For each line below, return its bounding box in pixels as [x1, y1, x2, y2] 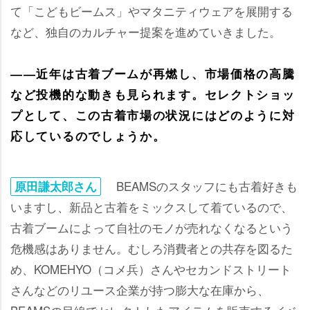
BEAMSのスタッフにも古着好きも [104, 176, 298, 194]
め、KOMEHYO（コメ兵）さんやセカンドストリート [10, 259, 291, 277]
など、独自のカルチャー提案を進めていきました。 [10, 22, 281, 40]
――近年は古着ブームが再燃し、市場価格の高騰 [10, 64, 295, 82]
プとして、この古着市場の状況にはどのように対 [10, 106, 295, 123]
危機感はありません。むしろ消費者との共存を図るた [10, 239, 293, 257]
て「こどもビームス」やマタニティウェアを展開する [10, 1, 293, 19]
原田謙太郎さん [15, 177, 97, 194]
